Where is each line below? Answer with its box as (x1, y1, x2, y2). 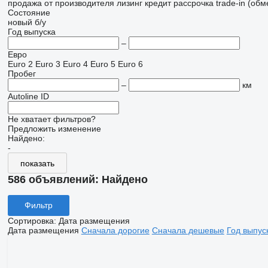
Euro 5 (90, 59, 115, 69)
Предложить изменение (7, 124, 101, 133)
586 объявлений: (7, 173, 102, 185)
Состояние (7, 8, 50, 17)
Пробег (7, 69, 36, 78)
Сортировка (7, 215, 54, 226)
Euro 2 (7, 59, 33, 69)
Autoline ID (7, 92, 49, 101)
